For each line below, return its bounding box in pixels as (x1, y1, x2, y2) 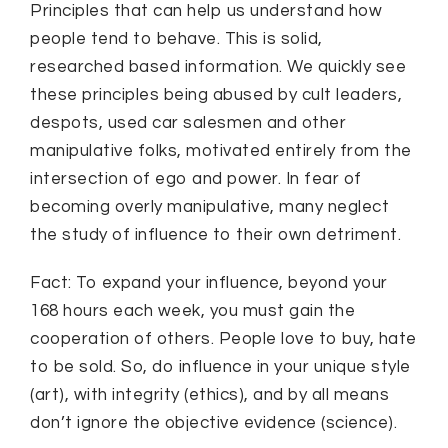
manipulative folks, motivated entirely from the (30, 142, 412, 160)
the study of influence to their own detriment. (30, 226, 401, 244)
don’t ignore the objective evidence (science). (30, 414, 397, 432)
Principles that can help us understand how (30, 2, 382, 20)
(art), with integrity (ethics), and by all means (30, 386, 389, 404)
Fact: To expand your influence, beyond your (30, 274, 388, 292)
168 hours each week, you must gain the (30, 302, 355, 320)
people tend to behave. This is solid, (30, 30, 323, 48)
